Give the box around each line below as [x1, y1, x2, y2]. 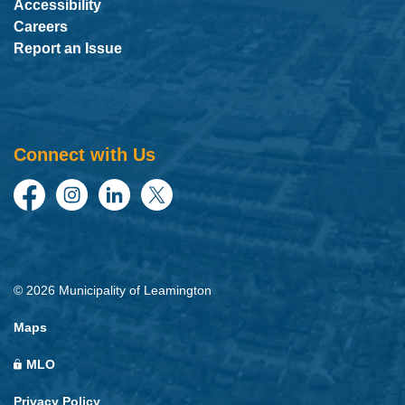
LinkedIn [98, 202, 157, 218]
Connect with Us [14, 145, 155, 165]
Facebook [13, 202, 81, 218]
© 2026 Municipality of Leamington [14, 283, 212, 298]
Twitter [140, 202, 185, 218]
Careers [14, 19, 68, 35]
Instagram [55, 202, 124, 218]
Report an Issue [14, 41, 122, 57]
